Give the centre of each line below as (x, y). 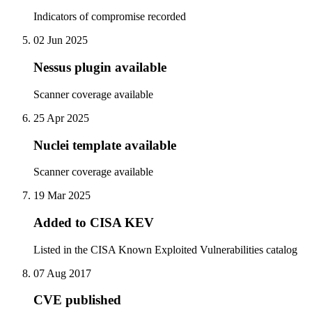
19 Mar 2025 (62, 196)
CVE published (77, 300)
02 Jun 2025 (61, 40)
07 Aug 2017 (62, 273)
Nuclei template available (105, 145)
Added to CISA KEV (94, 222)
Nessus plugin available (100, 68)
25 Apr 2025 (61, 118)
